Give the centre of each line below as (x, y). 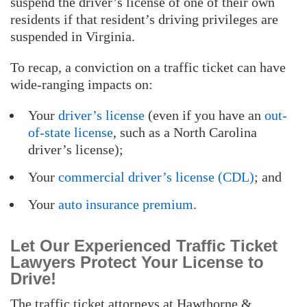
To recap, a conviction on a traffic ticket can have (148, 67)
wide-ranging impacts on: (82, 84)
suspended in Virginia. (73, 36)
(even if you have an (205, 115)
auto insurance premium (126, 204)
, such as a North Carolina (185, 132)
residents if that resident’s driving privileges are (144, 19)
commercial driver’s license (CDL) (156, 176)
